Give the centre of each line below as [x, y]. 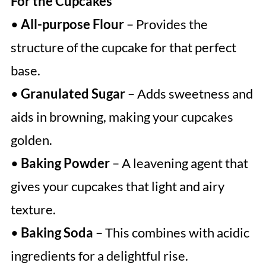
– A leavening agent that [179, 163]
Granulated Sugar [73, 94]
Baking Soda [57, 233]
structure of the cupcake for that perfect [123, 47]
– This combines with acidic [171, 233]
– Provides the [166, 24]
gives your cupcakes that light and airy [117, 186]
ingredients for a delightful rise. [99, 256]
